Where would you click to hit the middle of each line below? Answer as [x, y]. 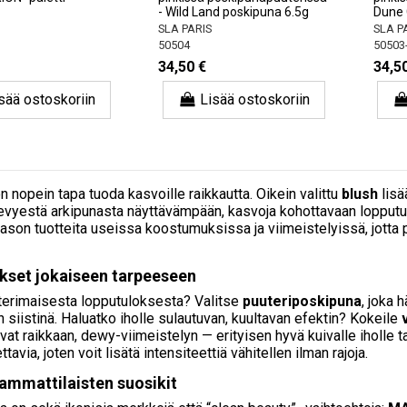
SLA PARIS [185, 29]
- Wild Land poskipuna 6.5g [234, 12]
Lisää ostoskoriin [255, 100]
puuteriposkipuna [302, 301]
